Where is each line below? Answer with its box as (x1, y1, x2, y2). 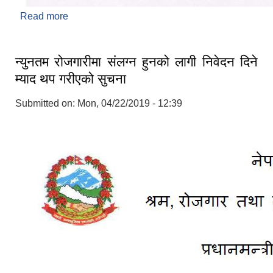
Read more (20, 11, 68, 22)
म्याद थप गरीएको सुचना (15, 71, 126, 87)
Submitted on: (15, 98, 77, 109)
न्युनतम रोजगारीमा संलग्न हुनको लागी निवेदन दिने (15, 54, 258, 70)
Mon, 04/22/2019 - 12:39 (77, 98, 182, 109)
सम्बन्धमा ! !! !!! (68, 24, 121, 35)
